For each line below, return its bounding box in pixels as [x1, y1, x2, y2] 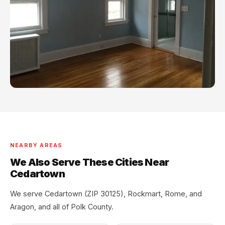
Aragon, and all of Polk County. [10, 202, 114, 211]
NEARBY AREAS [10, 141, 63, 149]
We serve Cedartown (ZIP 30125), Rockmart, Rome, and [10, 189, 202, 198]
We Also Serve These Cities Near [10, 156, 169, 169]
